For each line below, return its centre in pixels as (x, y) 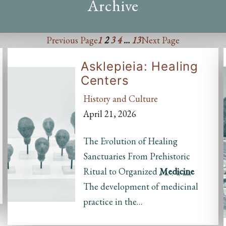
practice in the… (113, 202)
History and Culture (121, 99)
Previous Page (72, 40)
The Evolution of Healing (130, 141)
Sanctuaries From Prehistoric (137, 156)
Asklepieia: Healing (139, 67)
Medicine (177, 172)
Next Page (160, 40)
